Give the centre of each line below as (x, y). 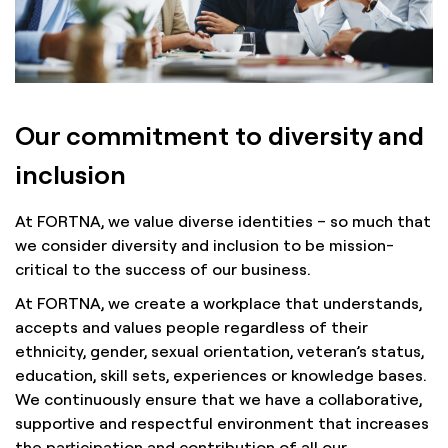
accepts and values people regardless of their (191, 327)
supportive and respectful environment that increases (222, 423)
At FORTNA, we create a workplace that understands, (218, 303)
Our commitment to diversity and (219, 134)
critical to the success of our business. (163, 269)
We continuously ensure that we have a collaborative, (218, 399)
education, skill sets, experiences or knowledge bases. (221, 375)
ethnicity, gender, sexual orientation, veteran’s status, (219, 351)
